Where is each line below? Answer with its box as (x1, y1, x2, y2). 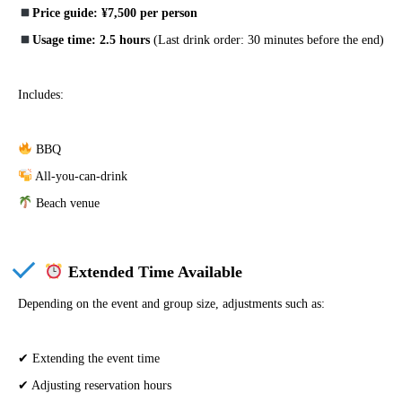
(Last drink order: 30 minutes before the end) (149, 33, 384, 48)
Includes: (18, 88, 64, 102)
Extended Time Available (63, 263, 242, 282)
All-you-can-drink (31, 169, 127, 183)
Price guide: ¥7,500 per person (31, 6, 197, 21)
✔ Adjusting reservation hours (18, 378, 171, 392)
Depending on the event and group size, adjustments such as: (18, 297, 325, 311)
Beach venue (31, 196, 100, 210)
